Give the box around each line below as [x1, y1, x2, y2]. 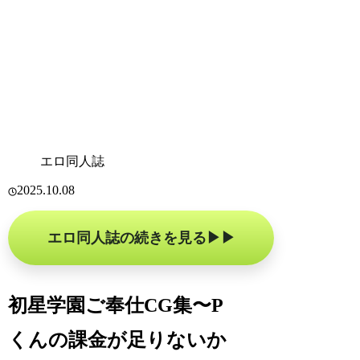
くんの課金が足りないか [8, 329, 227, 350]
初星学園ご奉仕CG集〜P [8, 294, 224, 316]
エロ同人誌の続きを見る [47, 229, 207, 246]
